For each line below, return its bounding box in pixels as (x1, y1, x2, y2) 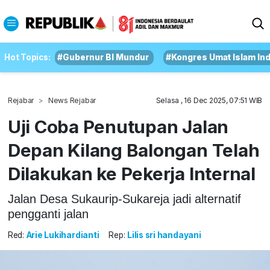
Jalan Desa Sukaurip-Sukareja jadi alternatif (7, 192, 241, 206)
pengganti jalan (7, 207, 89, 221)
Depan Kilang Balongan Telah (7, 139, 260, 161)
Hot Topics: (4, 52, 51, 62)
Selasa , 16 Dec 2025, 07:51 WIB (155, 96, 263, 105)
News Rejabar (48, 96, 96, 105)
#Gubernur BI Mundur (57, 52, 149, 62)
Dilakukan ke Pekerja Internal (7, 163, 256, 184)
